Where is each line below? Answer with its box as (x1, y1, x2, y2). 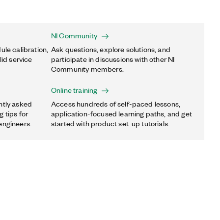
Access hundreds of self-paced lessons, (51, 99, 181, 109)
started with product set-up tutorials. (51, 118, 170, 128)
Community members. (51, 64, 124, 74)
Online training (51, 85, 98, 95)
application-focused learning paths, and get (51, 109, 192, 118)
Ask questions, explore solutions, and (51, 44, 170, 54)
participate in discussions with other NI (51, 54, 175, 64)
